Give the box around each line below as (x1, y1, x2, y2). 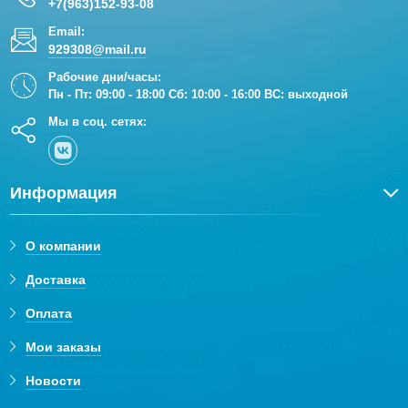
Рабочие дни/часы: (48, 69, 162, 84)
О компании (25, 238, 102, 253)
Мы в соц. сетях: (48, 114, 148, 128)
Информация (10, 183, 118, 202)
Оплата (25, 305, 73, 321)
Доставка (25, 271, 87, 287)
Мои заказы (25, 339, 102, 354)
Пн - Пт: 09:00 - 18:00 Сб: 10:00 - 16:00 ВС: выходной (48, 87, 349, 101)
